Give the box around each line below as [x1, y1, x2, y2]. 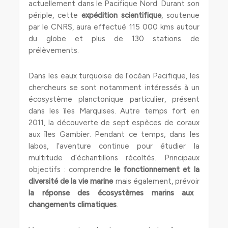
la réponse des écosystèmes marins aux [28, 188, 194, 197]
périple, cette [28, 11, 81, 20]
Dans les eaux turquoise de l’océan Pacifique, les [28, 71, 199, 80]
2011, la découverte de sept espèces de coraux [28, 118, 199, 127]
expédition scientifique [81, 11, 161, 20]
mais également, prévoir [113, 177, 199, 186]
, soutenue [161, 11, 199, 20]
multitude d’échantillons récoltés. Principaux [28, 153, 199, 162]
